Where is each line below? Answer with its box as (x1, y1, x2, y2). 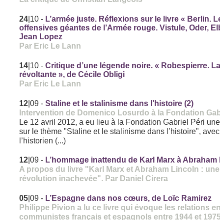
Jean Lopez (19, 32, 63, 41)
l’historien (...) (19, 136, 66, 145)
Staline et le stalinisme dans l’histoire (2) (45, 99, 194, 108)
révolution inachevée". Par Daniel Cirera (19, 174, 168, 183)
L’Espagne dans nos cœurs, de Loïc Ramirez (45, 194, 212, 203)
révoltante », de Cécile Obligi (19, 70, 125, 79)
